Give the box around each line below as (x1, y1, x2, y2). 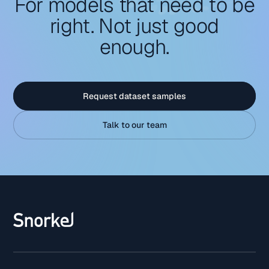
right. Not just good (49, 13, 219, 39)
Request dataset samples (83, 91, 186, 101)
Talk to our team (102, 119, 167, 130)
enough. (99, 34, 169, 60)
